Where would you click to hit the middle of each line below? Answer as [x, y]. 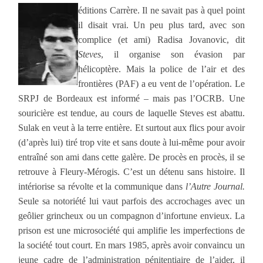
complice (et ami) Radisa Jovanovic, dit [161, 39]
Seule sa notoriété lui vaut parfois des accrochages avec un [131, 201]
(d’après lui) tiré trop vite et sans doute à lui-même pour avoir [131, 142]
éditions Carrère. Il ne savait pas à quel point [161, 10]
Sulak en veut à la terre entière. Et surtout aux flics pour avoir [131, 127]
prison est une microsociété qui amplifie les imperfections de [131, 230]
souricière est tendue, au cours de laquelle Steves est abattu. [131, 113]
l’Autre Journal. [215, 186]
